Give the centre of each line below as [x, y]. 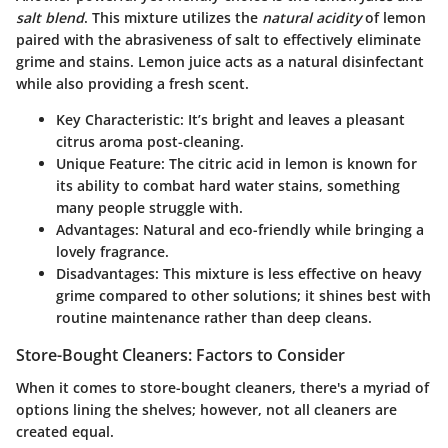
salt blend [50, 18]
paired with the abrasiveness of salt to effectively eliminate [218, 40]
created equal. [65, 431]
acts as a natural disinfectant [322, 62]
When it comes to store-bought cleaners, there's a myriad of [222, 387]
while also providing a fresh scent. [132, 84]
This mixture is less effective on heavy [290, 274]
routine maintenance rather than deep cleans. [214, 318]
